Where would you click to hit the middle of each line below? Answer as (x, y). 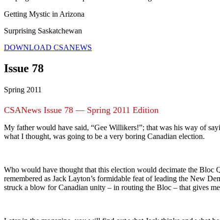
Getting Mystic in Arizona (44, 14)
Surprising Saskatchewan (43, 31)
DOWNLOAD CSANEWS (48, 48)
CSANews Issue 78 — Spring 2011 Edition (81, 110)
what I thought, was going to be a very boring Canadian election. (104, 136)
